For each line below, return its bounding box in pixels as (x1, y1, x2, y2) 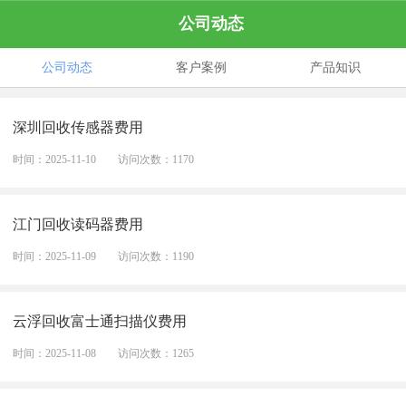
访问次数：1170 (118, 153, 195, 167)
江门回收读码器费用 (13, 217, 144, 233)
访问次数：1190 (118, 250, 195, 264)
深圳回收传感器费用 (13, 120, 144, 136)
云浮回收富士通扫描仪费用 (13, 314, 188, 330)
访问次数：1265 (118, 347, 195, 361)
